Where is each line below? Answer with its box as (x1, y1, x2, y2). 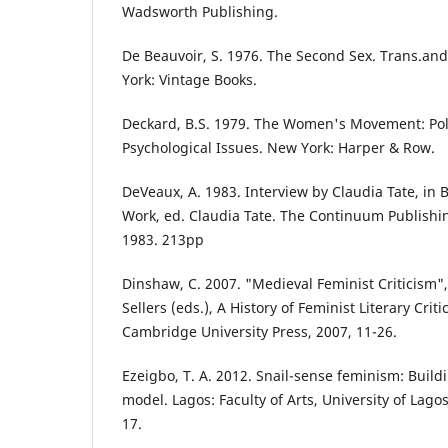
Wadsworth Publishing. (122, 2, 278, 22)
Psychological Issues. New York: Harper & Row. (122, 138, 435, 158)
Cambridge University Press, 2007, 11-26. (122, 322, 397, 342)
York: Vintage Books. (122, 70, 257, 90)
